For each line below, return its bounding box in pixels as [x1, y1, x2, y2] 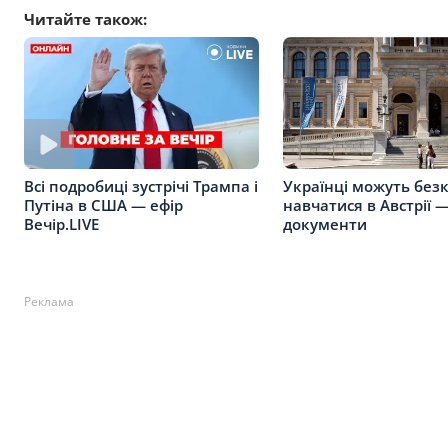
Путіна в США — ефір [24, 195, 183, 216]
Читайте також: [24, 9, 147, 29]
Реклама [24, 293, 74, 310]
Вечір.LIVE [24, 214, 99, 235]
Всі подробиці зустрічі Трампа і [24, 176, 258, 197]
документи [283, 213, 367, 234]
